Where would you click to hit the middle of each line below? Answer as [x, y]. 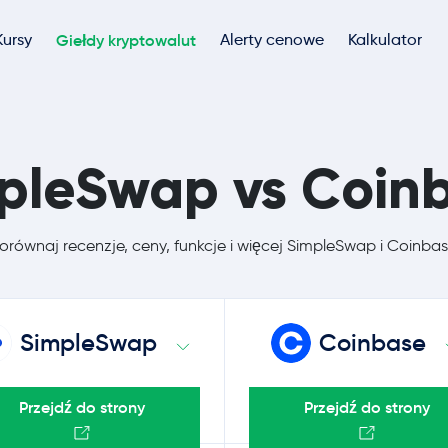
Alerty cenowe [272, 40]
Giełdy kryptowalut [126, 40]
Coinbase [372, 343]
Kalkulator [385, 40]
